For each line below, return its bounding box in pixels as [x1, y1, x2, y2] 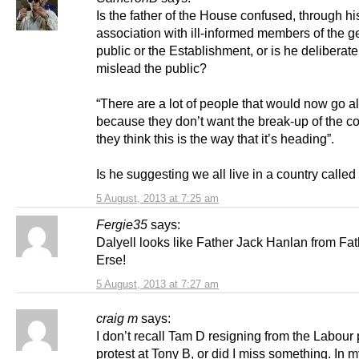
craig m [96, 311, 138, 326]
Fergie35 [96, 217, 147, 232]
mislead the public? [96, 61, 207, 76]
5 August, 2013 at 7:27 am [96, 278, 219, 291]
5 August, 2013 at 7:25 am [96, 192, 219, 205]
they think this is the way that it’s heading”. [96, 131, 334, 147]
